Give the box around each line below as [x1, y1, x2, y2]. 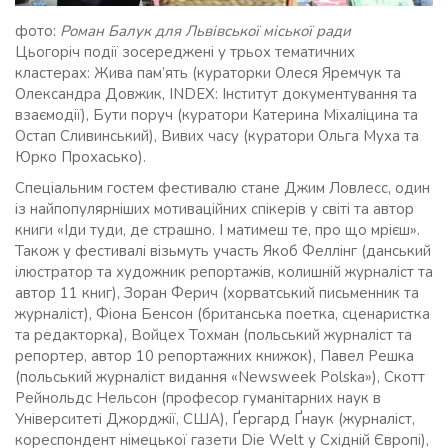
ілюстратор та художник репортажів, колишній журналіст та [15, 261, 433, 282]
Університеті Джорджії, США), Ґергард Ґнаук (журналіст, [15, 408, 415, 429]
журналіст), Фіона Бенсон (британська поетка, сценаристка [15, 303, 430, 324]
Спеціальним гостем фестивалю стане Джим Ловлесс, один [15, 177, 430, 198]
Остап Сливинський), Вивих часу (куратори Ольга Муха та [15, 125, 419, 146]
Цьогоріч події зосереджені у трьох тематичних [15, 41, 355, 62]
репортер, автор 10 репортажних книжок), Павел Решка [15, 345, 414, 366]
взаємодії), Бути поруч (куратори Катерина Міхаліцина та [15, 104, 418, 125]
